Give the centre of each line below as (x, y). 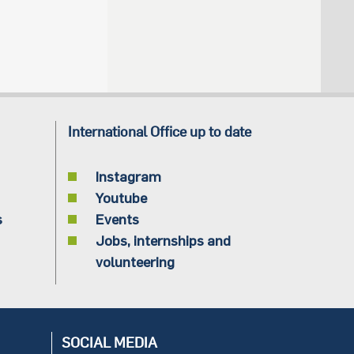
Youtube (121, 198)
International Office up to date (159, 132)
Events (117, 219)
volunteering (135, 262)
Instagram (128, 177)
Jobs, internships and (163, 241)
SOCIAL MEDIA (109, 343)
